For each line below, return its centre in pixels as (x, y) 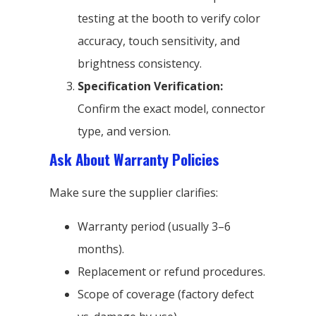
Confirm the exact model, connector (171, 108)
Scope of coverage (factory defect (166, 294)
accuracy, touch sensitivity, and (159, 41)
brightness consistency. (140, 63)
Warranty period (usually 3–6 (154, 226)
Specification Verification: (150, 86)
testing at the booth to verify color (169, 18)
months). (101, 249)
